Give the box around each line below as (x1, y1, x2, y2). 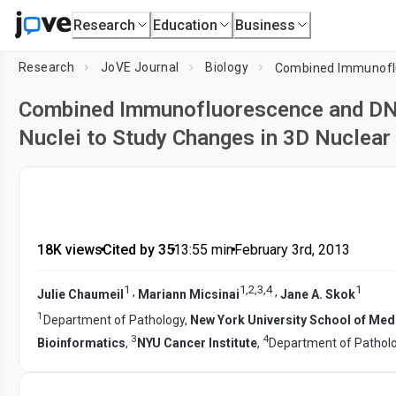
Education (153, 16, 218, 34)
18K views (37, 241, 103, 258)
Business (235, 16, 296, 34)
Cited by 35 (102, 241, 174, 258)
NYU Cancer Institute (137, 335, 257, 350)
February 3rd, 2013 (233, 241, 350, 258)
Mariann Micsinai (138, 286, 240, 301)
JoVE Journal (100, 60, 179, 74)
